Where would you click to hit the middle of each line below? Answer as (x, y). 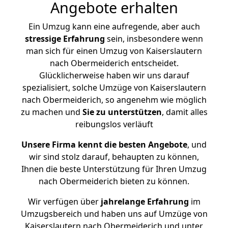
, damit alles (184, 112)
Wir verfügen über (63, 202)
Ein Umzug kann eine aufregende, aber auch (114, 26)
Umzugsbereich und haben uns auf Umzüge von (114, 214)
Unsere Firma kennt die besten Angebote (104, 145)
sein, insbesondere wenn (154, 39)
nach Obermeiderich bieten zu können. (114, 181)
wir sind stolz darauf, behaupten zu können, (114, 157)
